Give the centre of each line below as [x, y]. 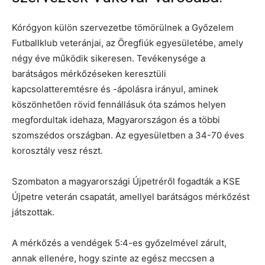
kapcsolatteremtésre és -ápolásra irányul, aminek [115, 89]
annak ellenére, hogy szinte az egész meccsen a [113, 258]
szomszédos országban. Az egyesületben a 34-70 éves [128, 135]
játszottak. [33, 212]
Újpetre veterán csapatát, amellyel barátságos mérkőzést [131, 196]
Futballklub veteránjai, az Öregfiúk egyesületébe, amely [127, 43]
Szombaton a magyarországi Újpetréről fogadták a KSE [126, 181]
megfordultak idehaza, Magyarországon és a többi [116, 119]
